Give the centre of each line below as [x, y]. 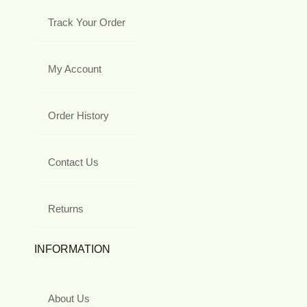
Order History [78, 115]
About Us [69, 298]
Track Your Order [87, 22]
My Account [75, 69]
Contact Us [73, 162]
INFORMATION [72, 249]
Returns [66, 208]
